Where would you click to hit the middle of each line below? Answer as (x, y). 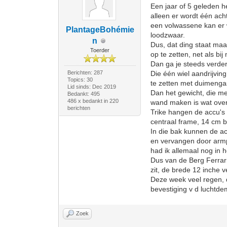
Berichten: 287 (85, 72)
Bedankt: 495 (83, 94)
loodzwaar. (168, 35)
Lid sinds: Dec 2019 (91, 87)
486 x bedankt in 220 (93, 101)
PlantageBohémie (100, 30)
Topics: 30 (80, 80)
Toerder (100, 50)
